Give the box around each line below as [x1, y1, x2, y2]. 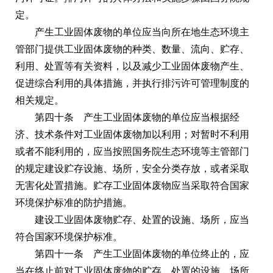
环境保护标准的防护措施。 [15, 197, 132, 208]
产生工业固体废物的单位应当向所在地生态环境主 [35, 26, 249, 37]
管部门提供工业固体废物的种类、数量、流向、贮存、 [15, 43, 249, 54]
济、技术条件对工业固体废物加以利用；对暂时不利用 [15, 129, 249, 140]
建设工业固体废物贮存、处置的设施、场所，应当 [35, 214, 249, 225]
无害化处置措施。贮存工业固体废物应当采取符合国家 [15, 180, 249, 191]
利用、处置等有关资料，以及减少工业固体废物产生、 [15, 60, 249, 71]
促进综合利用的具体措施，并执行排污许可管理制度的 [15, 77, 249, 88]
